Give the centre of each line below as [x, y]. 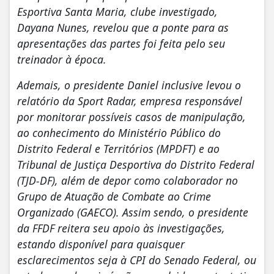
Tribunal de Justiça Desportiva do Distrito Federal [136, 164]
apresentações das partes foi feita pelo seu [121, 43]
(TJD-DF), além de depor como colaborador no [128, 180]
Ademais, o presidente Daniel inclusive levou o [129, 85]
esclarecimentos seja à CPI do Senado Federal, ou [137, 260]
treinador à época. [62, 59]
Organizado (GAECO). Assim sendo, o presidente [133, 212]
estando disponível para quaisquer [101, 244]
